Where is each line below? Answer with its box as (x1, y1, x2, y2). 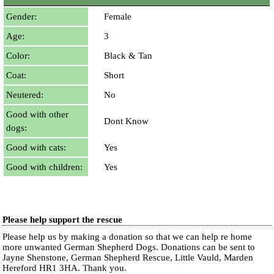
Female (104, 12, 132, 21)
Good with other (6, 109, 69, 119)
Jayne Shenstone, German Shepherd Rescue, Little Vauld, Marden (2, 253, 254, 262)
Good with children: (6, 162, 83, 172)
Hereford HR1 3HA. (2, 263, 83, 273)
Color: (6, 51, 31, 61)
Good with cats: (6, 143, 67, 152)
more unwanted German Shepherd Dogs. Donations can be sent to (2, 242, 256, 252)
